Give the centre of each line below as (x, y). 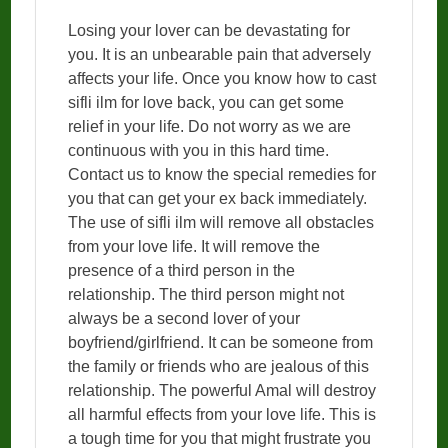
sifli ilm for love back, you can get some (206, 103)
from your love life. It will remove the (194, 247)
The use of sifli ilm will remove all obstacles (221, 223)
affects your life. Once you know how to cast (222, 79)
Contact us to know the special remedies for (222, 175)
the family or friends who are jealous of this (219, 367)
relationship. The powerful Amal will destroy (222, 391)
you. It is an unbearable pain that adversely (220, 55)
